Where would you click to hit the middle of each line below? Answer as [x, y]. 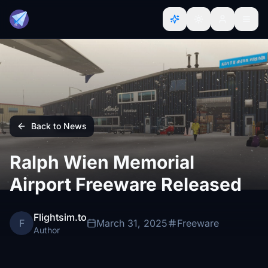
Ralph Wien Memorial [102, 162]
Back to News [59, 126]
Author [47, 230]
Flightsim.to [60, 217]
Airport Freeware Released [126, 184]
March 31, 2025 [132, 223]
